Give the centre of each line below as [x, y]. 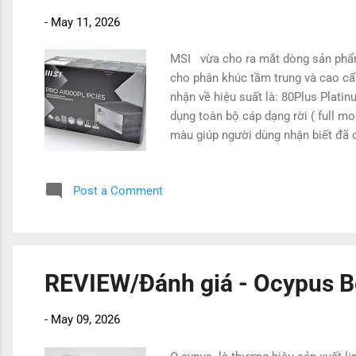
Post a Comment [118, 191]
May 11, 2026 [85, 22]
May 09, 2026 [85, 319]
